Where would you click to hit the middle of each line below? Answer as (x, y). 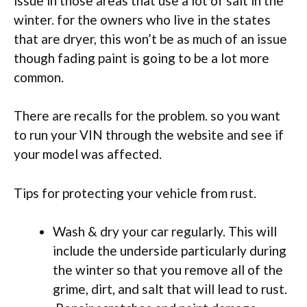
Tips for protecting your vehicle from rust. (135, 193)
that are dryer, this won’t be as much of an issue (150, 38)
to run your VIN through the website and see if (149, 135)
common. (39, 77)
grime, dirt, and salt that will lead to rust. (170, 289)
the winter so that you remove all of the (168, 270)
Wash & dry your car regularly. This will (165, 232)
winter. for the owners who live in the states (142, 19)
